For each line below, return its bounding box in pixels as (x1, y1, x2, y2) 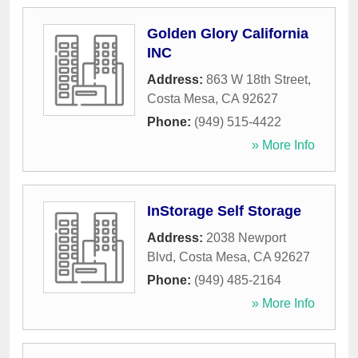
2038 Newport (206, 231, 286, 245)
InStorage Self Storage (147, 203, 301, 220)
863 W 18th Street (206, 73, 308, 87)
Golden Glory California (147, 26, 308, 42)
